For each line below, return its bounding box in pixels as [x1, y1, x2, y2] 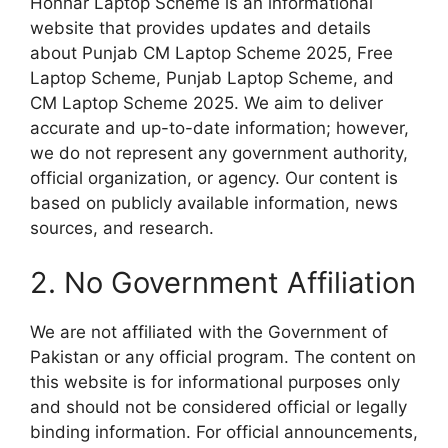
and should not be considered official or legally [30, 397, 407, 417]
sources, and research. [30, 217, 214, 238]
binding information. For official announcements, [30, 422, 418, 442]
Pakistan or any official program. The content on [30, 347, 416, 367]
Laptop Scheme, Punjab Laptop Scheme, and [30, 67, 394, 88]
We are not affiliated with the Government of [30, 322, 388, 342]
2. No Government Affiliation [30, 265, 416, 300]
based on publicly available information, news [30, 192, 398, 213]
